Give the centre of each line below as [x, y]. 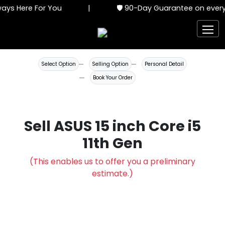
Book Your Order [113, 78]
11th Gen [113, 143]
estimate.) [113, 174]
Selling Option [110, 64]
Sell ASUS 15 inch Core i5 [113, 126]
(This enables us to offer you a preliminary [113, 161]
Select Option [59, 64]
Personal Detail [164, 64]
